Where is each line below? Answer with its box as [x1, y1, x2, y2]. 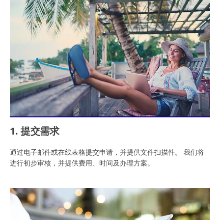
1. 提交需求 [10, 124, 60, 138]
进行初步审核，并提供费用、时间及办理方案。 [10, 158, 154, 168]
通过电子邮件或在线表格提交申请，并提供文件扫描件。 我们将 [10, 147, 204, 157]
